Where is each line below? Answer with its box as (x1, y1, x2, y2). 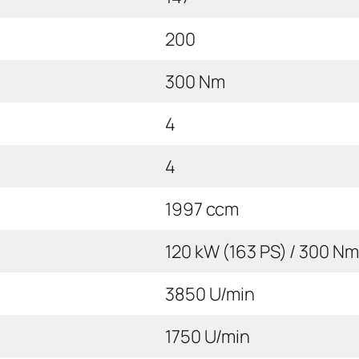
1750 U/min (165, 324, 250, 349)
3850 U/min (165, 281, 255, 306)
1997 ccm (165, 196, 240, 221)
